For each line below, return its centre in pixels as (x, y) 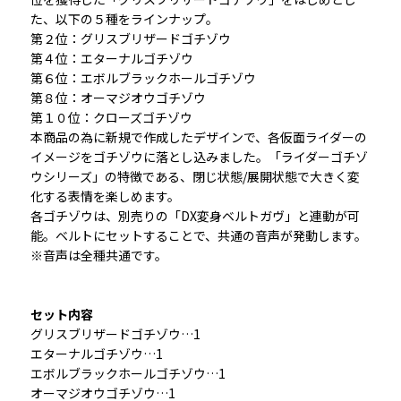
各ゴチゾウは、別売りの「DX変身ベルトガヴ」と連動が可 (195, 215)
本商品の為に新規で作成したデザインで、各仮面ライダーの (198, 137)
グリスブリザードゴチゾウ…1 (115, 333)
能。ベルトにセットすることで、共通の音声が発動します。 (198, 235)
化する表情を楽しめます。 (105, 196)
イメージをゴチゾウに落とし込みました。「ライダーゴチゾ (199, 156)
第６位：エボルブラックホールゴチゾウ (143, 77)
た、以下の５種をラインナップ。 (124, 18)
